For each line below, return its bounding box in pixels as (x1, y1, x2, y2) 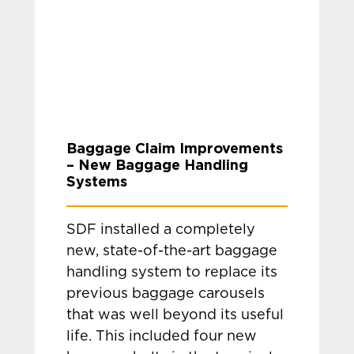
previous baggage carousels (66, 287, 265, 301)
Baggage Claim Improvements (66, 140, 284, 156)
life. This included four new (66, 330, 258, 344)
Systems (66, 173, 128, 189)
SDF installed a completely (66, 223, 256, 237)
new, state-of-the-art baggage (66, 244, 278, 258)
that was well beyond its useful (66, 308, 284, 322)
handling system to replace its (66, 265, 278, 280)
